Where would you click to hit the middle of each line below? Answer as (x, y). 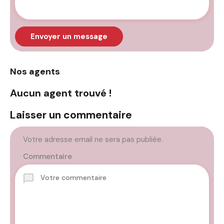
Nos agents (35, 71)
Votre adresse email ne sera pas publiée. (93, 139)
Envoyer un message (69, 36)
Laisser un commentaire (71, 115)
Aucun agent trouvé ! (61, 93)
